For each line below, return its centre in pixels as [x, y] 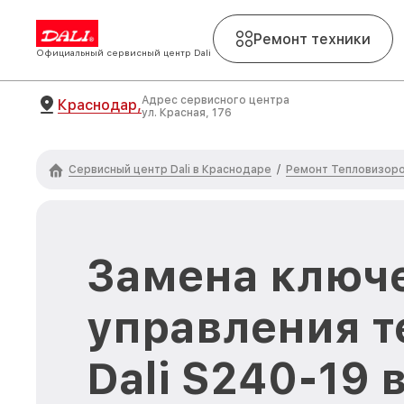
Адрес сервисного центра [216, 100]
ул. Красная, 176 [187, 113]
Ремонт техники [312, 39]
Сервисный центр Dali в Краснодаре [170, 169]
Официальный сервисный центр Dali [124, 52]
